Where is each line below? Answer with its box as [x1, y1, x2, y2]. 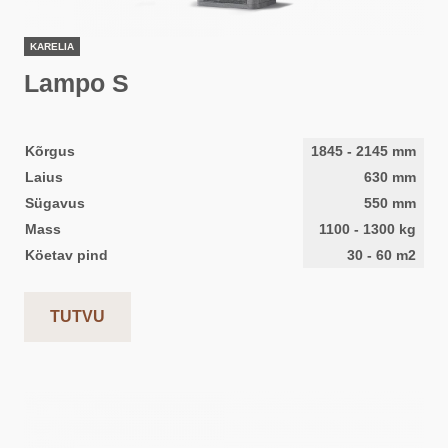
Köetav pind [25, 247, 108, 263]
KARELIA [30, 41, 74, 52]
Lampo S [24, 69, 129, 97]
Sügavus [25, 195, 85, 211]
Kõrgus [25, 143, 75, 159]
